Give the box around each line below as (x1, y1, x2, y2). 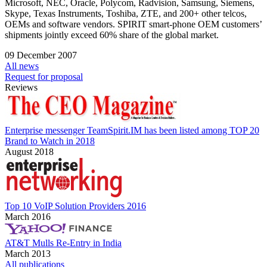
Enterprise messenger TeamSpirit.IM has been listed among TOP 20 (5, 125, 259, 136)
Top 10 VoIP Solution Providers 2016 (5, 201, 146, 212)
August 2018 (5, 147, 54, 157)
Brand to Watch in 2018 (5, 136, 95, 147)
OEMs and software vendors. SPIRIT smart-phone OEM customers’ (5, 19, 262, 30)
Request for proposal (5, 72, 83, 82)
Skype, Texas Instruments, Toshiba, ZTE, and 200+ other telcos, (5, 8, 247, 19)
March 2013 (5, 249, 51, 259)
